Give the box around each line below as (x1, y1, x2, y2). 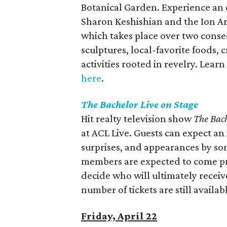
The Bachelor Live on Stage (81, 98, 198, 110)
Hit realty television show (81, 112, 194, 125)
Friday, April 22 (81, 210, 157, 222)
